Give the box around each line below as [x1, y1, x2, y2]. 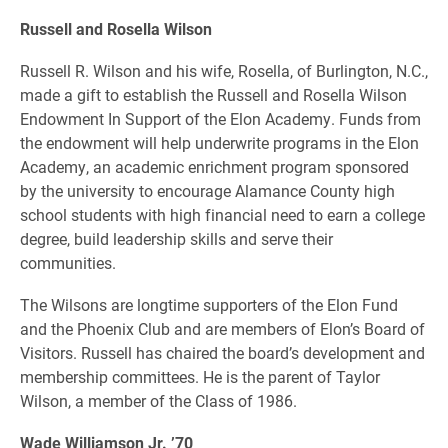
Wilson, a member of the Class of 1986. [20, 390, 297, 411]
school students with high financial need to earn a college [20, 204, 425, 225]
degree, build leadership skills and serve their [20, 228, 333, 249]
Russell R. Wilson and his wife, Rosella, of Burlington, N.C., [20, 60, 428, 81]
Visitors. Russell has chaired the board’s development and [20, 342, 425, 363]
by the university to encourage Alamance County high [20, 180, 395, 201]
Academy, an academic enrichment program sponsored [20, 156, 409, 177]
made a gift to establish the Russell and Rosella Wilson [20, 84, 407, 105]
